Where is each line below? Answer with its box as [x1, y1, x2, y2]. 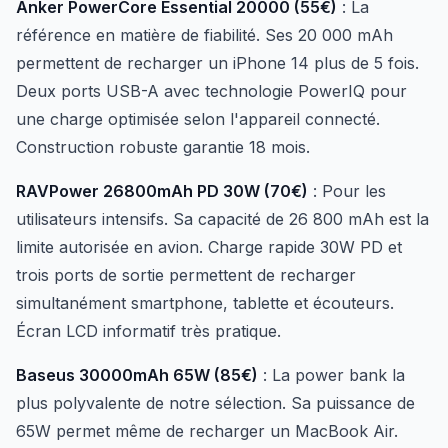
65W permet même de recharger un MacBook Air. [16, 421, 398, 441]
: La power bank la [258, 365, 405, 385]
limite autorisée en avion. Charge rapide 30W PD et [16, 237, 402, 257]
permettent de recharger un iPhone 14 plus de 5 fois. [16, 53, 419, 73]
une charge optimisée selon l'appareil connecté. [16, 109, 380, 129]
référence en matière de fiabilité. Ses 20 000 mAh [16, 25, 393, 45]
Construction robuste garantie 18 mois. [16, 137, 310, 157]
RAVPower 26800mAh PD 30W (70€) [16, 181, 308, 201]
